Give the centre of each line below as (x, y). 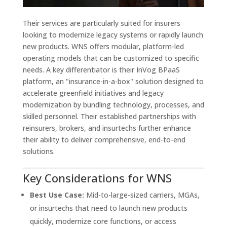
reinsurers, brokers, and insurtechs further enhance (107, 128)
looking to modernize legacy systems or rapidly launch (113, 34)
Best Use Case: (57, 195)
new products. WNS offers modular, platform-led (103, 46)
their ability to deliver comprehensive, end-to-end (104, 139)
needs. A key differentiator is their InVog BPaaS (101, 69)
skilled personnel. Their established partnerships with (109, 116)
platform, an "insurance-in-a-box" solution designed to (113, 81)
